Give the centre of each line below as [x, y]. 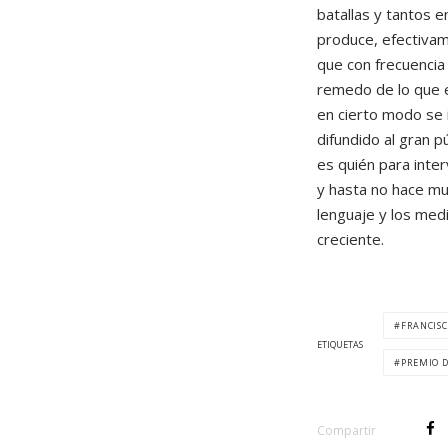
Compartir [346, 431]
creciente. [350, 239]
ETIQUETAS [340, 344]
